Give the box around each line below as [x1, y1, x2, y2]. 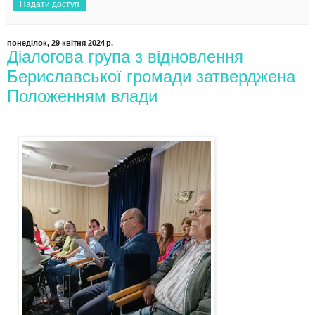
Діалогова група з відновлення [7, 46, 243, 66]
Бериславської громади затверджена [7, 66, 295, 86]
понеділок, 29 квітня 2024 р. [7, 38, 113, 47]
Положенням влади [7, 86, 157, 105]
